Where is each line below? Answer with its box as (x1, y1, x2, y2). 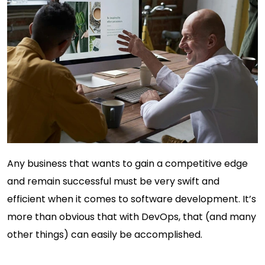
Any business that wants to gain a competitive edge (7, 157, 248, 171)
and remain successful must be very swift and (7, 174, 219, 189)
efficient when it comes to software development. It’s (7, 192, 256, 206)
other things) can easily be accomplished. (7, 228, 202, 242)
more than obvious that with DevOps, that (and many (7, 210, 256, 224)
